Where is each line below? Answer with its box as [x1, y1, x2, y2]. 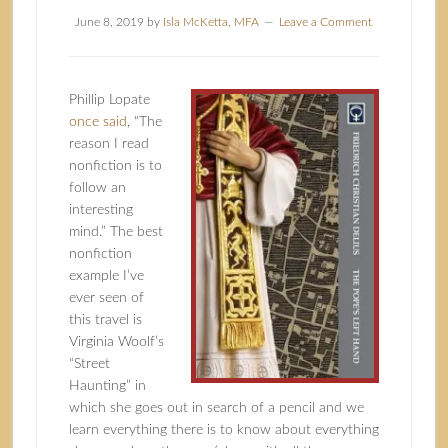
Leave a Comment [279, 16, 373, 28]
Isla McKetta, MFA [163, 16, 260, 28]
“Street [68, 357, 110, 371]
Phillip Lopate [68, 93, 150, 107]
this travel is [68, 313, 142, 327]
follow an [68, 181, 126, 195]
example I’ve [68, 269, 144, 283]
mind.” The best [68, 225, 163, 239]
